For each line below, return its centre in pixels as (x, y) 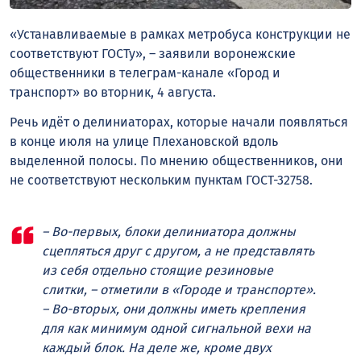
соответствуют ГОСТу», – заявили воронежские (153, 53)
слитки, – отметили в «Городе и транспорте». (179, 289)
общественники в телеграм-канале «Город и (145, 73)
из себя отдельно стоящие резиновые (158, 270)
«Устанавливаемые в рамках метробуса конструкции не (180, 34)
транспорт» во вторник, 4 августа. (113, 92)
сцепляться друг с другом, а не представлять (178, 251)
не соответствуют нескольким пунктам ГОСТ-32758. (161, 180)
